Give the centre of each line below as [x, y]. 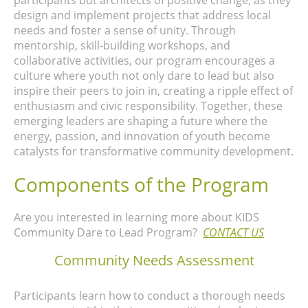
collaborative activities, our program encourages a [144, 61]
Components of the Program [141, 185]
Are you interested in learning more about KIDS [136, 218]
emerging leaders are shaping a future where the [141, 121]
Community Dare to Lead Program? [108, 233]
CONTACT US [233, 233]
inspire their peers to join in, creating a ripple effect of [153, 91]
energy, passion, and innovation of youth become [142, 136]
